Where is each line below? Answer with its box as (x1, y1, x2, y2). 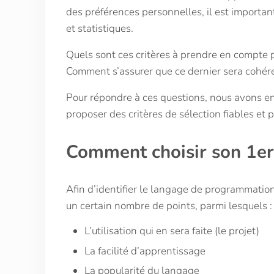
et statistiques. (65, 21, 133, 36)
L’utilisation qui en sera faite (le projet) (84, 224, 259, 238)
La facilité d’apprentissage (84, 243, 206, 258)
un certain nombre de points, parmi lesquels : (65, 199, 272, 213)
